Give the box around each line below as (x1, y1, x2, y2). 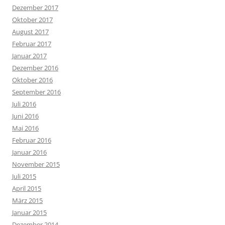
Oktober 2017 (12, 15, 53, 24)
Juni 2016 (12, 111, 39, 121)
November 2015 (12, 160, 60, 169)
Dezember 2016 (12, 63, 58, 72)
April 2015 (12, 184, 41, 193)
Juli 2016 (12, 99, 36, 108)
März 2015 (12, 196, 43, 205)
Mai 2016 (12, 124, 39, 133)
